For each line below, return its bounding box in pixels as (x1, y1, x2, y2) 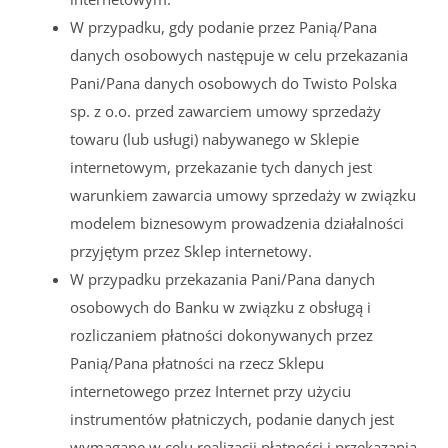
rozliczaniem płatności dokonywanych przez (70, 324, 373, 345)
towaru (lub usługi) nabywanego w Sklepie (70, 128, 359, 149)
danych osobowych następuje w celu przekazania (70, 44, 408, 65)
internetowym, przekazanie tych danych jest (70, 156, 372, 177)
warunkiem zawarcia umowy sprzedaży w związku (70, 184, 416, 205)
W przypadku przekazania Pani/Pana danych (70, 268, 375, 289)
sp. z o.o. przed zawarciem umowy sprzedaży (70, 100, 381, 121)
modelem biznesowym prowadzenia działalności (70, 212, 404, 233)
